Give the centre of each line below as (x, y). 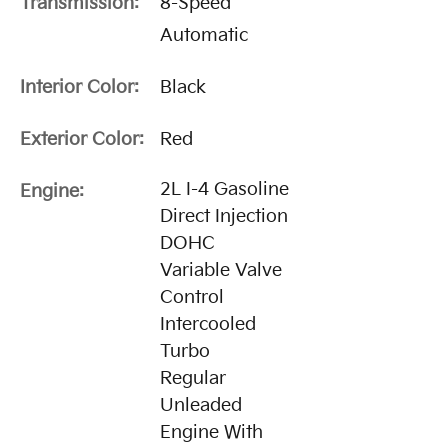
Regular (193, 379)
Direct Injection (224, 217)
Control (192, 298)
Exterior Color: (82, 140)
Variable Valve (221, 271)
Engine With (211, 433)
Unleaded (201, 406)
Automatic (204, 36)
